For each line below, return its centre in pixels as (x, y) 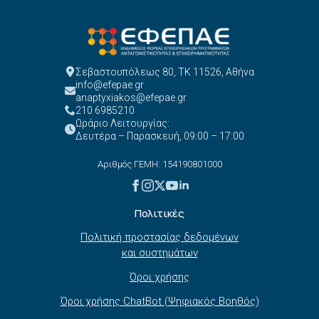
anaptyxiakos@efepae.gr (131, 97)
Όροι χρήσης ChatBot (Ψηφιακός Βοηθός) (159, 301)
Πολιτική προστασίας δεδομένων (159, 237)
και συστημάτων (159, 252)
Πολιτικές (159, 213)
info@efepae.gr (110, 84)
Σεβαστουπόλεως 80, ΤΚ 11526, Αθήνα (165, 72)
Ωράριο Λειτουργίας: (122, 123)
